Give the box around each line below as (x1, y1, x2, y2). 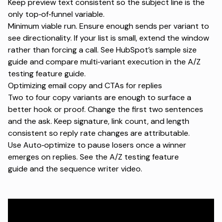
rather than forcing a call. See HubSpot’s (8, 44, 155, 55)
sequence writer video (60, 163, 141, 174)
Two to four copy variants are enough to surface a (8, 92, 191, 103)
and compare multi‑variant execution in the (28, 56, 188, 67)
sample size (155, 44, 197, 55)
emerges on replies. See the (8, 151, 110, 162)
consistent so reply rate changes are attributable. (8, 127, 190, 138)
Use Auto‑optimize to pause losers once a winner (8, 139, 186, 150)
